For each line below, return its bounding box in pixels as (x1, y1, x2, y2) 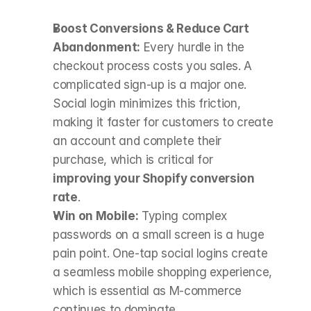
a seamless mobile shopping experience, (53, 265, 273, 279)
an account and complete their (53, 134, 222, 148)
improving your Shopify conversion (53, 171, 255, 185)
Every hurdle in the (140, 40, 245, 54)
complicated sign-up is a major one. (53, 78, 247, 92)
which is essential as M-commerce (53, 284, 242, 298)
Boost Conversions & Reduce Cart (53, 22, 249, 35)
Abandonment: (53, 40, 140, 54)
